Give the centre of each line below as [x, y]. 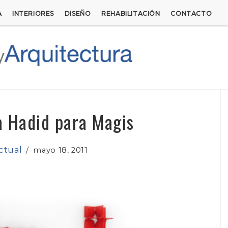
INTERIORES [33, 13]
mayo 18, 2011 [58, 150]
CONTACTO [191, 13]
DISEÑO [78, 13]
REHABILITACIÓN [131, 13]
